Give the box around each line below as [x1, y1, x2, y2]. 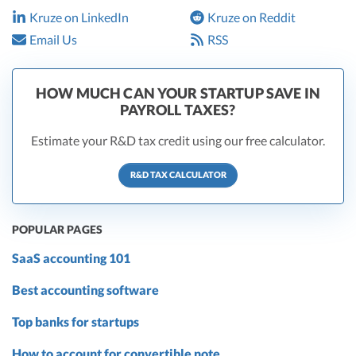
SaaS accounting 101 [12, 250, 130, 265]
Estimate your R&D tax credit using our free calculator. [31, 132, 325, 148]
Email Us [29, 31, 77, 47]
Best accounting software [12, 281, 159, 297]
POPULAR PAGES [12, 222, 103, 236]
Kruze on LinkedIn [29, 9, 129, 25]
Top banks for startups [12, 313, 139, 329]
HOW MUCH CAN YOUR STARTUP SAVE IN [36, 83, 320, 102]
